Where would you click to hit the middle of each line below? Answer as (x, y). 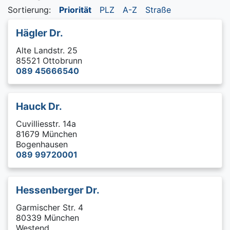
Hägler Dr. (40, 33)
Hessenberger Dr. (58, 190)
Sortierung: (29, 10)
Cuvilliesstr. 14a (46, 124)
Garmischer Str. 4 (50, 207)
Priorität (75, 10)
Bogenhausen (42, 144)
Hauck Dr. (39, 106)
